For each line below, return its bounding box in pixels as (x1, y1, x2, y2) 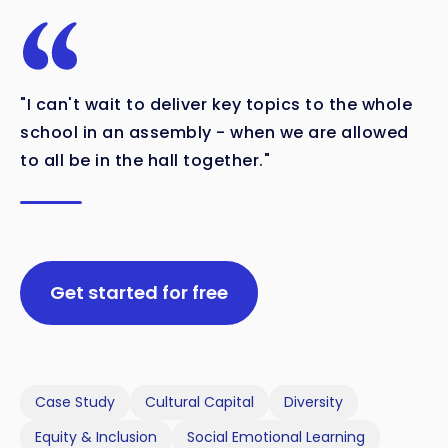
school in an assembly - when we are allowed (20, 120, 409, 144)
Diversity (284, 392, 343, 413)
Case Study (35, 392, 115, 413)
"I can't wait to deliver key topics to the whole (20, 92, 412, 116)
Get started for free (50, 279, 228, 305)
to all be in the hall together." (20, 148, 270, 172)
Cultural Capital (145, 392, 254, 413)
